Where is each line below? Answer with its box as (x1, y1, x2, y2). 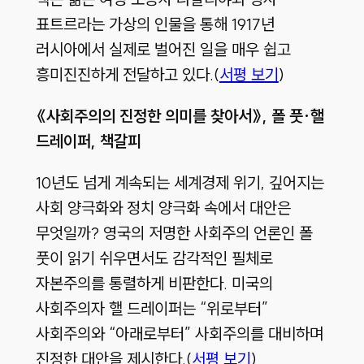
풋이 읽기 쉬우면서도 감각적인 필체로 (35, 248, 273, 269)
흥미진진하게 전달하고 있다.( (35, 64, 219, 85)
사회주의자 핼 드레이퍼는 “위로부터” (35, 298, 268, 319)
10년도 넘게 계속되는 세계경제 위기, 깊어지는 (35, 172, 324, 193)
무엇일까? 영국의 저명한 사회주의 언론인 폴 (35, 223, 313, 244)
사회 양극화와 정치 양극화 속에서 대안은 (35, 197, 291, 219)
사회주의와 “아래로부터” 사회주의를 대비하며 (35, 323, 323, 344)
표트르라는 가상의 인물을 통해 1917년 (35, 14, 275, 35)
